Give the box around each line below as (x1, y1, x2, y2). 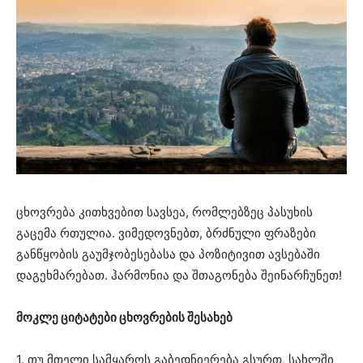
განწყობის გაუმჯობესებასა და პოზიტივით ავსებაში (16, 246, 320, 262)
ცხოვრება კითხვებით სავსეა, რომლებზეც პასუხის (16, 203, 313, 220)
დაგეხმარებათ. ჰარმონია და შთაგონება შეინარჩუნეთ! (16, 267, 342, 283)
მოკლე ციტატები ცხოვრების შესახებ (16, 309, 233, 325)
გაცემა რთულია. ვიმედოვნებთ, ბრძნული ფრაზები (16, 224, 316, 241)
